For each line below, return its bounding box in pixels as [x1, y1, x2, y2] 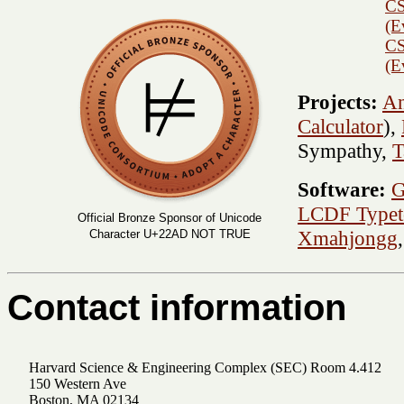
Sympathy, [298, 138, 392, 162]
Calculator [298, 114, 383, 138]
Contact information [7, 287, 346, 327]
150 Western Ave [29, 375, 126, 391]
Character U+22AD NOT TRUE [88, 227, 251, 241]
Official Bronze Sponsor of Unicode [78, 211, 262, 225]
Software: [298, 177, 386, 201]
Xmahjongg [298, 225, 398, 250]
